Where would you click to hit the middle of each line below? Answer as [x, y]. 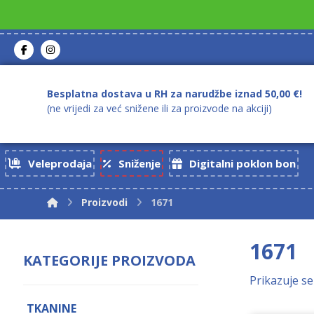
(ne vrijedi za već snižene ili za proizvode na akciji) [160, 108]
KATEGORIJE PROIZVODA [110, 260]
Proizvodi [105, 202]
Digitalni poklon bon [242, 163]
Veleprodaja [60, 163]
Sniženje [139, 163]
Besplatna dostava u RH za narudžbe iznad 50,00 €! [175, 94]
